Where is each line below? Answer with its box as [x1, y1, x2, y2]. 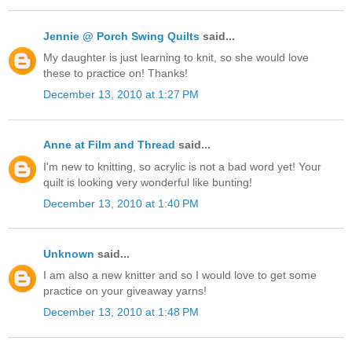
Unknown [43, 247, 94, 261]
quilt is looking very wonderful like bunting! [43, 175, 252, 189]
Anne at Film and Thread [43, 138, 175, 152]
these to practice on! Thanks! [43, 67, 188, 80]
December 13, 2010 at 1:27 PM [43, 88, 199, 101]
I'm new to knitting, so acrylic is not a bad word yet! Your [43, 159, 321, 173]
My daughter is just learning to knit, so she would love [43, 51, 309, 64]
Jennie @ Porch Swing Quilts [43, 29, 200, 42]
